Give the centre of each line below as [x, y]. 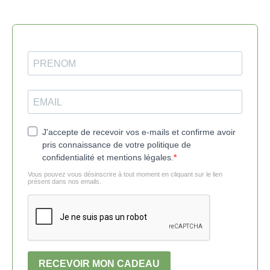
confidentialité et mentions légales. [108, 157]
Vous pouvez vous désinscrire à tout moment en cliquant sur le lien [125, 174]
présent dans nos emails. [64, 181]
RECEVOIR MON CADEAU [99, 263]
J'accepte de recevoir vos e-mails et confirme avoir [139, 132]
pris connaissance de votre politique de [117, 145]
